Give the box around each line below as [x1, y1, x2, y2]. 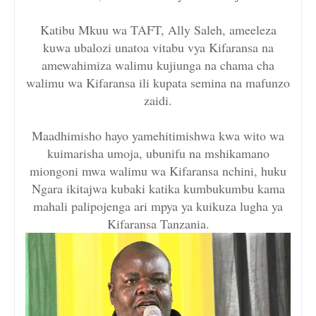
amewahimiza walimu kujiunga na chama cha [42, 56, 274, 74]
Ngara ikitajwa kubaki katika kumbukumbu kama [31, 180, 285, 197]
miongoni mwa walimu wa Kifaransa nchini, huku [30, 162, 286, 180]
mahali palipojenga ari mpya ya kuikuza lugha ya [33, 197, 283, 215]
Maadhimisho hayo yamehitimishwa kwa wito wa [32, 127, 284, 145]
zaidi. [144, 92, 172, 109]
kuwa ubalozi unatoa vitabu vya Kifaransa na [42, 39, 274, 56]
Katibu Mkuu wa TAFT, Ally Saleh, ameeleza [39, 21, 276, 39]
